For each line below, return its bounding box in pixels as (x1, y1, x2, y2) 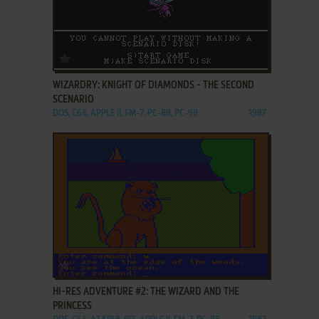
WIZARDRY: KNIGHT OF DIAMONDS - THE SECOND (52, 80, 254, 90)
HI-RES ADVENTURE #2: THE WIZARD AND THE (52, 286, 239, 297)
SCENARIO (52, 94, 94, 105)
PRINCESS (52, 300, 92, 311)
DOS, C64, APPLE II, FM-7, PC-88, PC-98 (52, 108, 198, 118)
